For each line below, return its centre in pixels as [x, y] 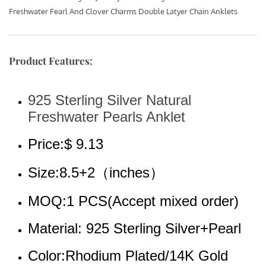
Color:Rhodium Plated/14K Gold [128, 255]
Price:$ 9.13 [66, 144]
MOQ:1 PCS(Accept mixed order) [133, 201]
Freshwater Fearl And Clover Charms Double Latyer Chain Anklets [123, 11]
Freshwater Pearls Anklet [107, 116]
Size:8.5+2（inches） [96, 172]
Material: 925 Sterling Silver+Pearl [134, 228]
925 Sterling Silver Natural [110, 100]
